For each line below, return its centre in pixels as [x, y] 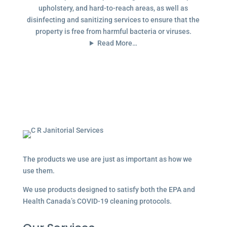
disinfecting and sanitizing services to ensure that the [113, 20]
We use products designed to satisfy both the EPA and [109, 190]
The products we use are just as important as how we [107, 159]
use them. [39, 171]
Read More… [117, 43]
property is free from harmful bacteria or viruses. [113, 31]
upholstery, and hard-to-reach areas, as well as [113, 8]
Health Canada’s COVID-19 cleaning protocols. [97, 201]
